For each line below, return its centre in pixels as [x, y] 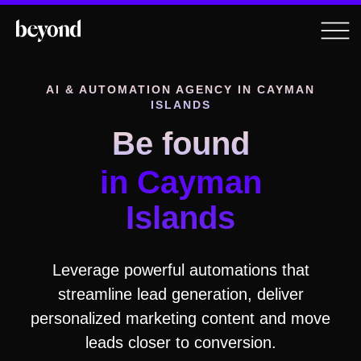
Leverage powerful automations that [180, 270]
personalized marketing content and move [180, 319]
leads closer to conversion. [180, 343]
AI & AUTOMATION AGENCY [142, 89]
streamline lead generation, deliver [180, 295]
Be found [180, 143]
